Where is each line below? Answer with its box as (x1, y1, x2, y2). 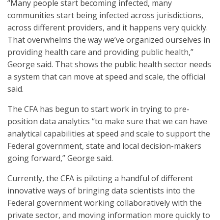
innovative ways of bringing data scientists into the (7, 185, 195, 196)
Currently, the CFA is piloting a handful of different (7, 173, 193, 184)
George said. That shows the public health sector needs (7, 59, 211, 70)
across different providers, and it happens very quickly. (7, 22, 208, 33)
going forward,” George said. (7, 153, 113, 164)
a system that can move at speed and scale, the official (7, 71, 205, 82)
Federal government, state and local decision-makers (7, 140, 201, 151)
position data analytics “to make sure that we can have (7, 116, 207, 127)
